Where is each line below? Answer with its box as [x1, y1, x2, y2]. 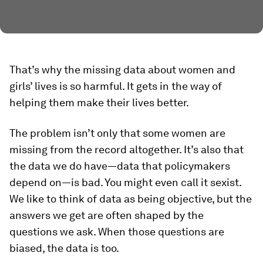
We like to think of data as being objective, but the [9, 192, 252, 205]
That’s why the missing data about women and [9, 63, 235, 76]
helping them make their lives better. [9, 96, 189, 109]
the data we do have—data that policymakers [9, 159, 230, 172]
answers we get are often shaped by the [9, 208, 204, 221]
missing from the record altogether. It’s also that [9, 143, 244, 156]
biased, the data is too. [9, 241, 119, 254]
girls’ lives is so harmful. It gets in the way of [9, 79, 222, 92]
